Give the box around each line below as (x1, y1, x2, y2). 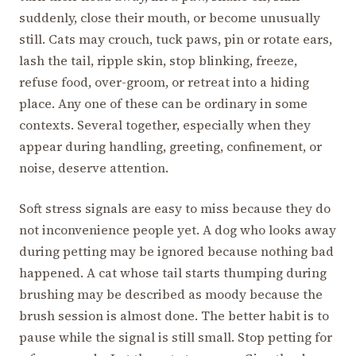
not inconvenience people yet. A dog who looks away (19, 220, 336, 238)
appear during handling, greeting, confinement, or (19, 137, 322, 155)
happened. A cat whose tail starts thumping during (19, 263, 327, 281)
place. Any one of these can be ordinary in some (19, 94, 308, 112)
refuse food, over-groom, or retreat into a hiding (19, 72, 309, 91)
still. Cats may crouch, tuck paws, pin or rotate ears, (19, 29, 332, 48)
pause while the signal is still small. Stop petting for (19, 327, 332, 346)
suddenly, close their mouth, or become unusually (19, 8, 320, 26)
